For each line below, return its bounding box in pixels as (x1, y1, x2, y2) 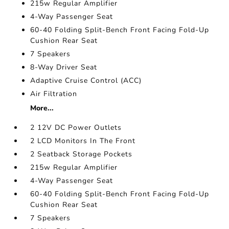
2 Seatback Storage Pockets (30, 149, 133, 159)
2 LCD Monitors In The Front (30, 136, 136, 146)
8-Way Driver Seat (30, 62, 98, 72)
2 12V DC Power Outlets (30, 123, 122, 132)
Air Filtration (30, 89, 78, 99)
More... (30, 103, 54, 113)
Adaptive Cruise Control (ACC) (30, 76, 142, 85)
